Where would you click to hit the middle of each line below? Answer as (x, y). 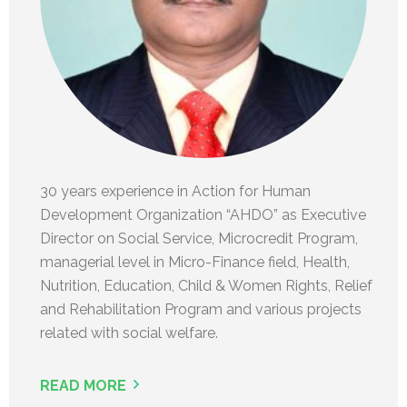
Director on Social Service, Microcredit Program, (199, 238)
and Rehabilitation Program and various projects (201, 309)
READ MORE (83, 385)
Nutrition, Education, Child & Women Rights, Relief (206, 285)
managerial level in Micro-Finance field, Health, (195, 262)
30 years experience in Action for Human (175, 191)
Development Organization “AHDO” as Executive (203, 214)
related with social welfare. (129, 333)
